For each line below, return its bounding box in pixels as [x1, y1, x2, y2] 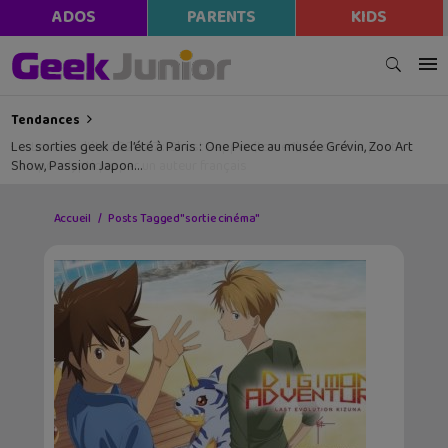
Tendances [11, 110, 81, 131]
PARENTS [186, 4, 256, 31]
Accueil [53, 208, 91, 228]
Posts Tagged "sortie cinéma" [108, 208, 260, 228]
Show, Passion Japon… [11, 155, 143, 178]
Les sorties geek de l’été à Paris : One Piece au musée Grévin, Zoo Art [11, 136, 414, 159]
